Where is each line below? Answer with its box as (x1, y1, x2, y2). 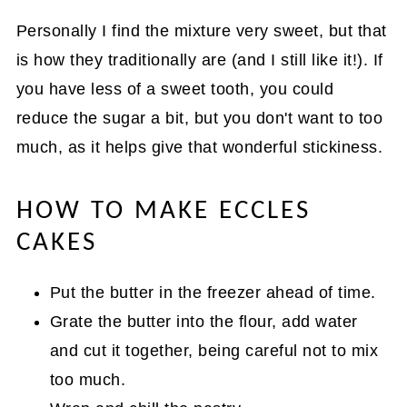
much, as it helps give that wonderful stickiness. (15, 137, 383, 156)
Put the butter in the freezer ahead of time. (49, 283, 376, 302)
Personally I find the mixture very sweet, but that (15, 21, 387, 40)
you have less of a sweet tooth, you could (15, 79, 334, 98)
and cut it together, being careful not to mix (49, 341, 379, 360)
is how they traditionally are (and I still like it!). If (15, 50, 383, 69)
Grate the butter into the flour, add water (49, 312, 358, 331)
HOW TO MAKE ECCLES (15, 197, 311, 224)
